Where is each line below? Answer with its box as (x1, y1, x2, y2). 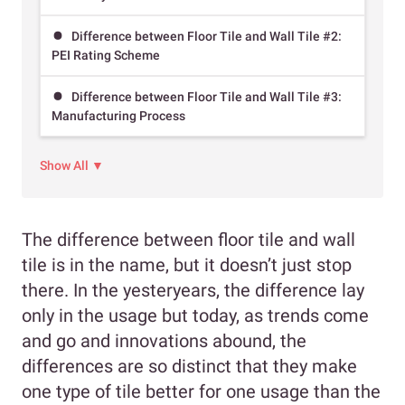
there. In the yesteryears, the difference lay (22, 278, 364, 301)
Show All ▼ (40, 157, 104, 173)
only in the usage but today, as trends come (22, 304, 369, 326)
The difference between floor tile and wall (22, 228, 355, 250)
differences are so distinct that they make (22, 354, 357, 377)
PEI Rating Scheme (52, 48, 160, 63)
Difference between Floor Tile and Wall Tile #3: (71, 89, 342, 105)
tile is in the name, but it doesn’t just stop (22, 253, 352, 276)
